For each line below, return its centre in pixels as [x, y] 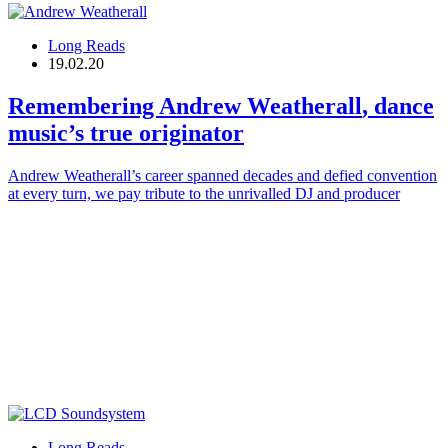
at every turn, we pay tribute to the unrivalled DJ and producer [204, 194]
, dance [398, 106]
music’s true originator [126, 133]
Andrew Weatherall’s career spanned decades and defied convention [222, 176]
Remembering [83, 106]
